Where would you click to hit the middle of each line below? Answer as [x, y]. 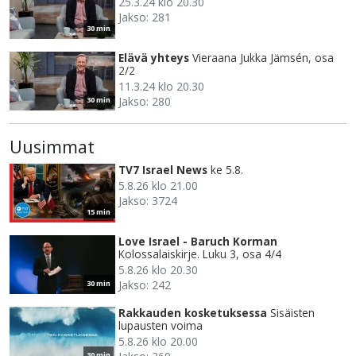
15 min [99, 212]
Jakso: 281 [145, 17]
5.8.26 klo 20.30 [158, 270]
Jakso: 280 [145, 102]
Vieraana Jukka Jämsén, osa [263, 58]
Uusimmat [52, 147]
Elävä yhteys [154, 58]
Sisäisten [292, 313]
